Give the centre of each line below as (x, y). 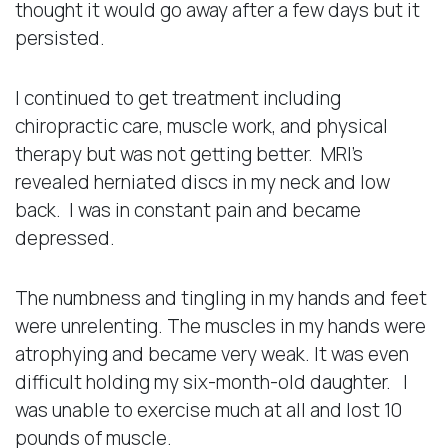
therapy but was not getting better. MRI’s (189, 153)
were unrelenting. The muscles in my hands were (220, 325)
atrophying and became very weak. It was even (212, 353)
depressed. (65, 237)
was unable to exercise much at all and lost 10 (208, 409)
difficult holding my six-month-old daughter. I (211, 381)
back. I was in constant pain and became (188, 209)
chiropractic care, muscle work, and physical (201, 125)
